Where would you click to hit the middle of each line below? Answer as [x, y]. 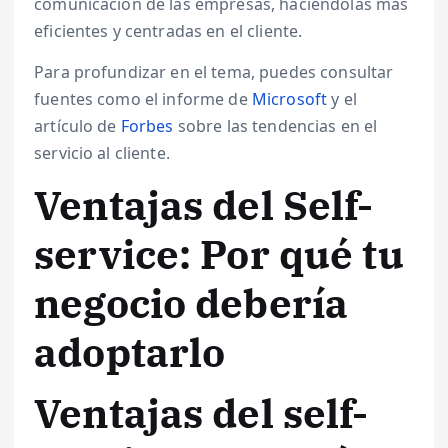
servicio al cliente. [102, 152]
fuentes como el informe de [143, 98]
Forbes [147, 125]
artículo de [77, 125]
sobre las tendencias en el [275, 125]
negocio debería [191, 302]
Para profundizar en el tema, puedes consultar [214, 71]
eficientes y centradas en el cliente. [168, 30]
